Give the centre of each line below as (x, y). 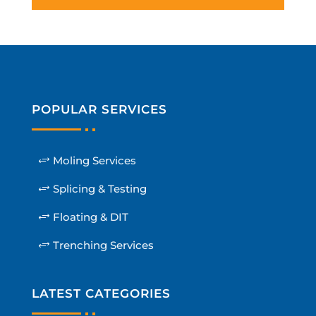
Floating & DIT (90, 217)
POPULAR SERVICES (99, 109)
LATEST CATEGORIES (101, 293)
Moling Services (94, 160)
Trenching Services (103, 245)
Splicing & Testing (99, 188)
